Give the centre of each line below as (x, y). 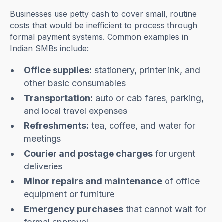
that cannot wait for (165, 209)
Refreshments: (56, 126)
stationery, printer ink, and (146, 70)
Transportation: (58, 98)
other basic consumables (75, 83)
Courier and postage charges (88, 154)
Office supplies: (58, 70)
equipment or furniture (69, 194)
